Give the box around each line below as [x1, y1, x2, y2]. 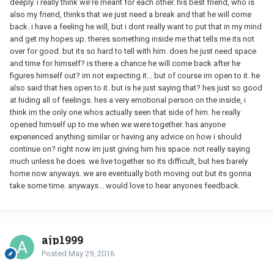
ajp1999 [42, 232, 83, 248]
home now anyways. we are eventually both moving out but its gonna [10, 169, 251, 179]
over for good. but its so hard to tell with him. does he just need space [10, 46, 256, 56]
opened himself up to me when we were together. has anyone [10, 120, 226, 130]
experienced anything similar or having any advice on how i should [10, 132, 242, 142]
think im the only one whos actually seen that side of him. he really [10, 108, 240, 117]
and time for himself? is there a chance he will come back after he [10, 59, 240, 68]
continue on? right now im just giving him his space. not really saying [10, 144, 250, 154]
